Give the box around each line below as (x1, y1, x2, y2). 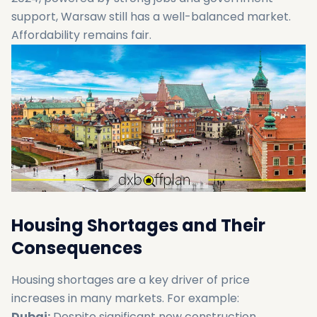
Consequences (11, 236, 142, 260)
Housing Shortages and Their (11, 214, 265, 237)
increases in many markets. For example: (11, 290, 239, 306)
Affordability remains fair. (11, 27, 151, 43)
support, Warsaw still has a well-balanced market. (11, 8, 291, 25)
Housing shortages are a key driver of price (11, 272, 250, 288)
